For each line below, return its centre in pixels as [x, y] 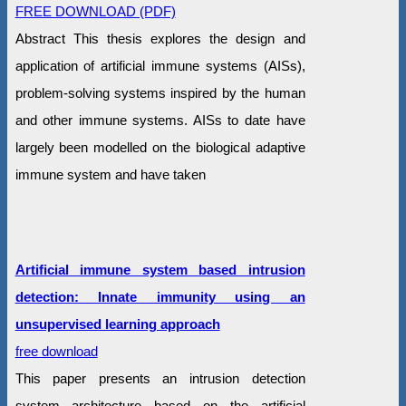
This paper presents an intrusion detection [160, 378]
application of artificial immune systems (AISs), [160, 65]
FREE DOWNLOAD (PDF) [95, 11]
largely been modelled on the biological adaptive [160, 147]
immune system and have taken [110, 174]
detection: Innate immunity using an [160, 296]
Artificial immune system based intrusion [160, 269]
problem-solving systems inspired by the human [160, 92]
